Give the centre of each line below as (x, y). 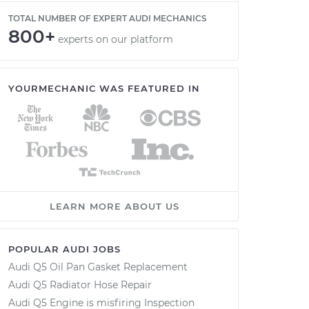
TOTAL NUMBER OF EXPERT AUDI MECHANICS (108, 18)
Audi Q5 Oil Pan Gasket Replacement (98, 267)
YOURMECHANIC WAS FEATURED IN (104, 88)
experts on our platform (116, 39)
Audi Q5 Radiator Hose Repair (80, 285)
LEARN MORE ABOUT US (114, 206)
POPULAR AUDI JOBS (64, 249)
